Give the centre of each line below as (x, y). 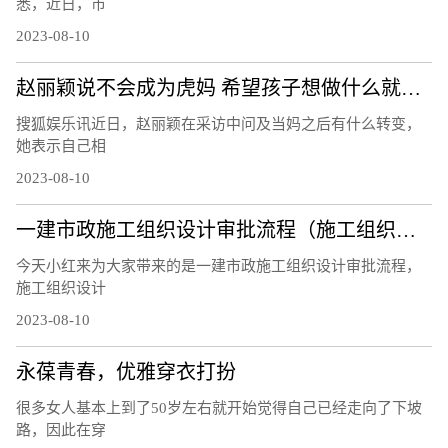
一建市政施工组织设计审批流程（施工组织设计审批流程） (406, 229)
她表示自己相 (61, 145)
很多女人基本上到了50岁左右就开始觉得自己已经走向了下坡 (219, 407)
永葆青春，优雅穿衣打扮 (126, 371)
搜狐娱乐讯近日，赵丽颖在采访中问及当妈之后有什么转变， (218, 123)
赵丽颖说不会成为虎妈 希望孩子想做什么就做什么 (411, 87)
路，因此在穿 (61, 429)
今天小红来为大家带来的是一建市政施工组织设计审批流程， (218, 265)
